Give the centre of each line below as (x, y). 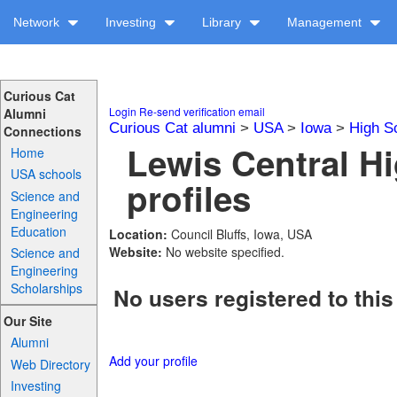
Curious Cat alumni (172, 128)
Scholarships (47, 288)
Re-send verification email (202, 111)
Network (38, 22)
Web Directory (51, 364)
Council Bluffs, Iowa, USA (241, 234)
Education (39, 231)
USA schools (47, 174)
